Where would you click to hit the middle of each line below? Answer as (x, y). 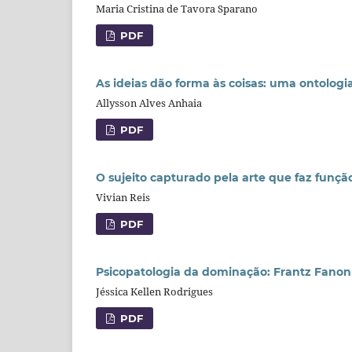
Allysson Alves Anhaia (149, 103)
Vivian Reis (123, 197)
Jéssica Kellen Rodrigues (154, 291)
